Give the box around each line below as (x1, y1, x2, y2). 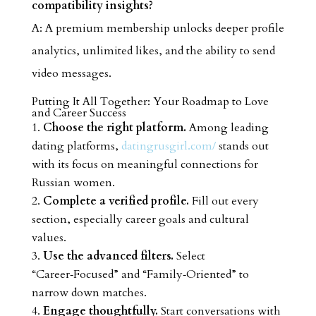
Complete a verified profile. (42, 193, 189, 209)
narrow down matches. (31, 285, 147, 300)
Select (173, 248, 205, 264)
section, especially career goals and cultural (31, 212, 249, 227)
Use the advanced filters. (42, 248, 174, 264)
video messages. (31, 66, 111, 81)
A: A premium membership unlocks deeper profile (31, 20, 284, 36)
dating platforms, (31, 138, 121, 154)
